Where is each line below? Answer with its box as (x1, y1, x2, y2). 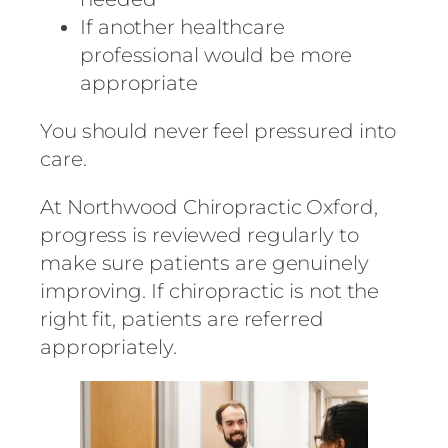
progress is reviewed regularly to (40, 223, 359, 248)
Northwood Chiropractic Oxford (66, 195, 374, 220)
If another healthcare (80, 15, 285, 40)
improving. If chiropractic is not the (40, 279, 380, 304)
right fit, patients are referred (40, 307, 324, 332)
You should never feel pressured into (40, 119, 397, 144)
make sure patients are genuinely (40, 251, 369, 276)
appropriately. (40, 335, 177, 360)
